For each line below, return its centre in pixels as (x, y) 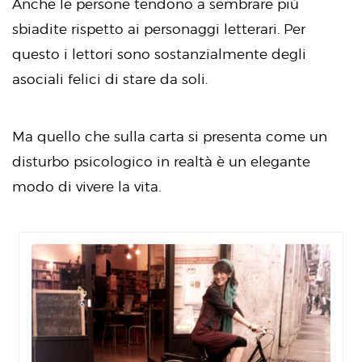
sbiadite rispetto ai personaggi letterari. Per (159, 29)
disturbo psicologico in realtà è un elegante (161, 162)
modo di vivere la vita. (86, 187)
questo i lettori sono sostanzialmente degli (159, 54)
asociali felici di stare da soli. (110, 79)
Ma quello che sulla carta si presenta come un (170, 137)
